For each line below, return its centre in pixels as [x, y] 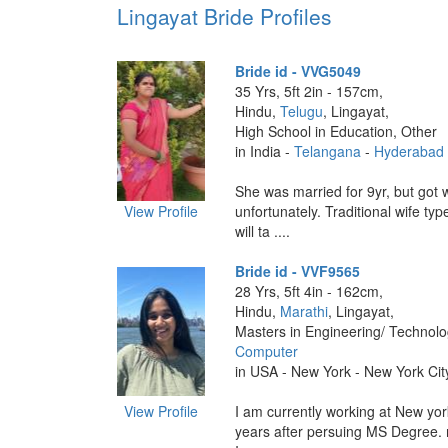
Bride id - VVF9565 [297, 271]
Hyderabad [408, 151]
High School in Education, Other [335, 131]
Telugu [301, 111]
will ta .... [262, 231]
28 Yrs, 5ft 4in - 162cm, [308, 291]
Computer [266, 351]
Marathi [303, 311]
